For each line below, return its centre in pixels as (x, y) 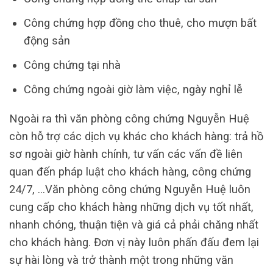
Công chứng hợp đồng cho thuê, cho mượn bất (140, 23)
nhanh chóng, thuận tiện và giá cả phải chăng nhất (134, 224)
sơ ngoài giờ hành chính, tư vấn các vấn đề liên (126, 154)
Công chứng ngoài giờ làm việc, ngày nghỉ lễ (133, 90)
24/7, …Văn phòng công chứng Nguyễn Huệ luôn (130, 189)
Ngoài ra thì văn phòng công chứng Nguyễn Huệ (129, 118)
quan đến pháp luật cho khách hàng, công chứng (130, 171)
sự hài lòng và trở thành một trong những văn (121, 260)
